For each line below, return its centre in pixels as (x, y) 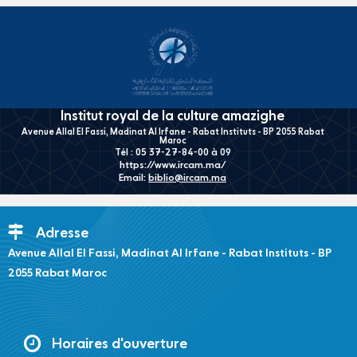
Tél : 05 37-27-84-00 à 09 (173, 153)
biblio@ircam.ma (187, 178)
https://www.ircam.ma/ (173, 165)
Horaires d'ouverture (120, 344)
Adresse (62, 233)
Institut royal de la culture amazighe (173, 116)
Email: (133, 178)
